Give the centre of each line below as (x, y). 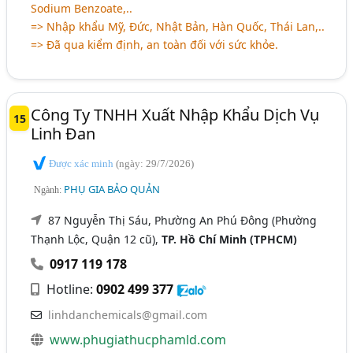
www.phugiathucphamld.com (138, 340)
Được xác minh (82, 163)
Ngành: (49, 190)
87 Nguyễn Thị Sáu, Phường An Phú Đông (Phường (183, 221)
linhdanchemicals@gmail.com (128, 315)
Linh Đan (63, 133)
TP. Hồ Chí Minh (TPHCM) (230, 240)
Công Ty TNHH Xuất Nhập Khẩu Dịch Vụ (175, 114)
